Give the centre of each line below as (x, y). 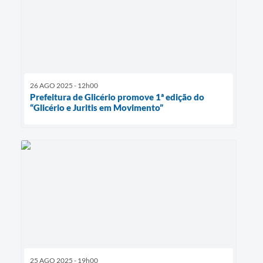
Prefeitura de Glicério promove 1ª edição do (117, 97)
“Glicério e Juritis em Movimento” (97, 108)
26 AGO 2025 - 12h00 (64, 86)
